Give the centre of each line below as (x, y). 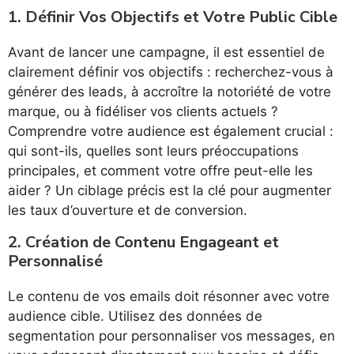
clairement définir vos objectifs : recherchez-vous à (171, 72)
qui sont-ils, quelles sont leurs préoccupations (153, 151)
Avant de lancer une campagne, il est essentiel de (166, 53)
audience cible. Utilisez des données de (135, 316)
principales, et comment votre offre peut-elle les (160, 171)
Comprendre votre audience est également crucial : (171, 132)
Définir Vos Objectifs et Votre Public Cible (181, 17)
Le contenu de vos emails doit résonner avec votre (169, 297)
